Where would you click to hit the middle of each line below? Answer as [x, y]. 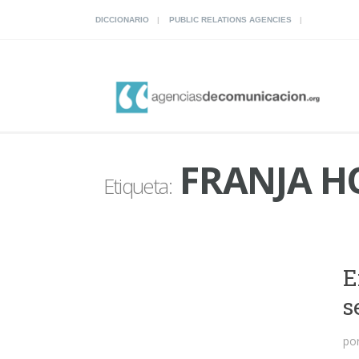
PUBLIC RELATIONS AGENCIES [230, 20]
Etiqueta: [137, 186]
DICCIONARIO [122, 20]
